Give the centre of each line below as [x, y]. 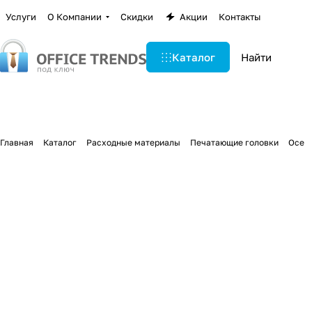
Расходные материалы [133, 142]
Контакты [240, 17]
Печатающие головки [234, 142]
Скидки [137, 17]
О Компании [75, 17]
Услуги [21, 17]
